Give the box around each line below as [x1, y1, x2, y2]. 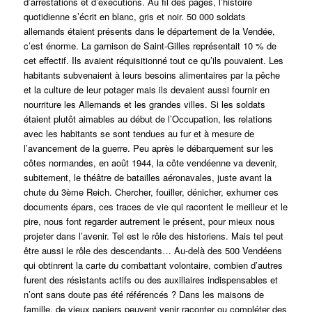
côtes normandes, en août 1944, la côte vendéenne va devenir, [23, 156, 277, 170]
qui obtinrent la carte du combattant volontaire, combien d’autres [23, 258, 283, 272]
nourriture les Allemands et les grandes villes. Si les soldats [23, 97, 265, 111]
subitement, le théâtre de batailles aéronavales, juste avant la [23, 171, 272, 185]
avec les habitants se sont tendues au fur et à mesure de [23, 127, 254, 141]
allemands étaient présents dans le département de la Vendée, [23, 24, 275, 38]
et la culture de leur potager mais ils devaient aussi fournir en [23, 83, 270, 97]
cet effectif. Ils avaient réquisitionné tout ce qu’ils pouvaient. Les [23, 54, 283, 68]
